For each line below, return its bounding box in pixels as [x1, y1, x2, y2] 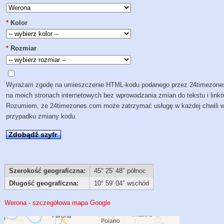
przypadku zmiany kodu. [6, 112, 77, 120]
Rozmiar [10, 44, 37, 52]
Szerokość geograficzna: [8, 167, 85, 175]
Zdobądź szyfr [8, 130, 57, 138]
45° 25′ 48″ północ [93, 167, 146, 175]
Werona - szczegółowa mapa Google [4, 199, 111, 207]
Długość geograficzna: [8, 179, 78, 187]
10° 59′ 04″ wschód [93, 179, 149, 187]
